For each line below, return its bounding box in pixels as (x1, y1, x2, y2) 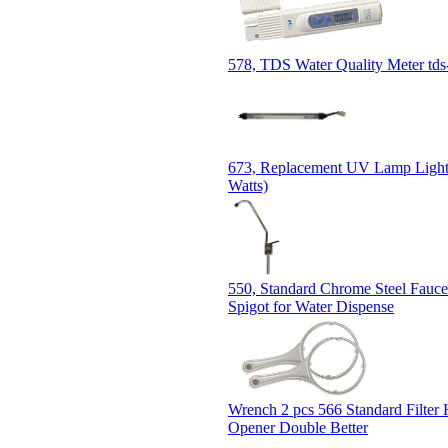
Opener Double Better (228, 418, 368, 436)
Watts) (228, 176, 268, 194)
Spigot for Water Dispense (228, 297, 394, 315)
